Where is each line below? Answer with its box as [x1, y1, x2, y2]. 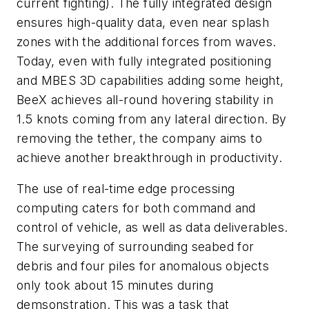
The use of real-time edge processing [17, 181, 235, 197]
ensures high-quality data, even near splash [17, 14, 270, 30]
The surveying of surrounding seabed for [17, 239, 255, 255]
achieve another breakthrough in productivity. [17, 150, 286, 165]
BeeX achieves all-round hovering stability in [17, 92, 273, 107]
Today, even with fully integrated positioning [17, 53, 271, 68]
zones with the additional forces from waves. [17, 34, 277, 49]
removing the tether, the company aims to [17, 130, 262, 146]
